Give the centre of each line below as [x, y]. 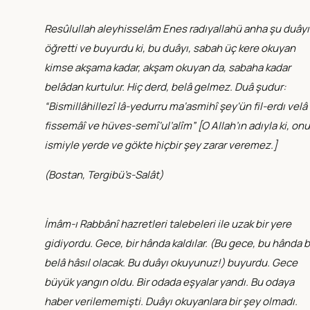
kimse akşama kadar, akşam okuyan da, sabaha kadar [167, 67]
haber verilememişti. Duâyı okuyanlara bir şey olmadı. [171, 301]
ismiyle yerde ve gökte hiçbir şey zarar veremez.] [161, 145]
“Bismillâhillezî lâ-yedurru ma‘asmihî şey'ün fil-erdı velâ [176, 106]
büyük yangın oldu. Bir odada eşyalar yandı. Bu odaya [169, 282]
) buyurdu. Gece [259, 262]
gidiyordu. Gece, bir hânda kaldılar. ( [129, 243]
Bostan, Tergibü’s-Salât [104, 174]
